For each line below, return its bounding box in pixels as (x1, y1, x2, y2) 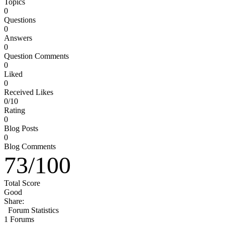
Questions (4, 15, 36, 24)
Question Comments (4, 51, 69, 60)
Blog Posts (4, 124, 38, 133)
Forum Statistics (8, 205, 59, 214)
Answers (4, 33, 32, 42)
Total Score (4, 178, 40, 187)
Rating (4, 105, 25, 115)
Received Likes (4, 87, 53, 96)
